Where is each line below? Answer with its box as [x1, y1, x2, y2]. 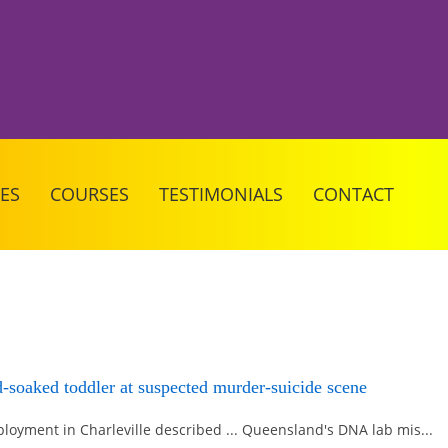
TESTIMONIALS [159, 182, 283, 206]
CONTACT [313, 182, 394, 206]
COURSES [50, 182, 129, 206]
